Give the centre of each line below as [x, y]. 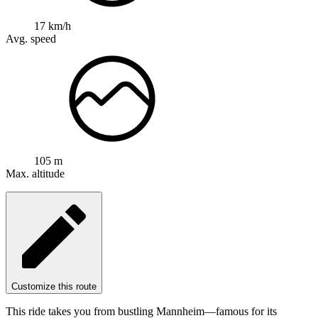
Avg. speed [31, 39]
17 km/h [53, 26]
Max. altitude [35, 174]
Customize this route [54, 287]
